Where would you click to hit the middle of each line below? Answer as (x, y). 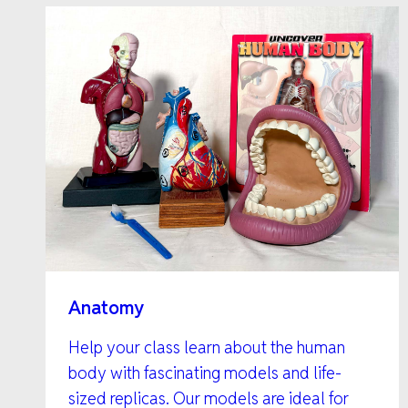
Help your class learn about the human (207, 347)
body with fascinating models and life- (205, 372)
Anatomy (106, 307)
